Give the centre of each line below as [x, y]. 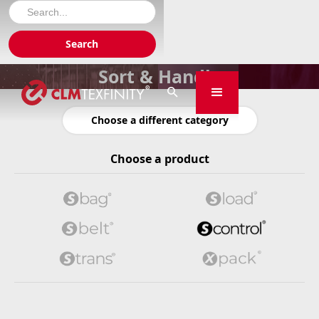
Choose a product [159, 159]
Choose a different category [159, 120]
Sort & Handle [159, 76]
